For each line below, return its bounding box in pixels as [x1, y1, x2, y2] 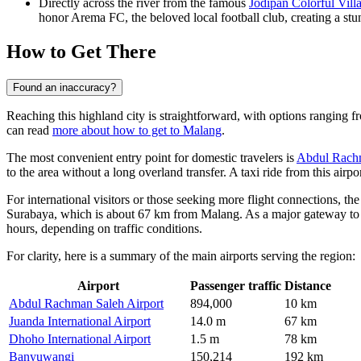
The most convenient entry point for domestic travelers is [6, 151, 297, 165]
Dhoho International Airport [9, 332, 151, 346]
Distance [284, 279, 331, 293]
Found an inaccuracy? [13, 81, 116, 94]
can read [6, 123, 52, 138]
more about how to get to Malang [52, 123, 222, 138]
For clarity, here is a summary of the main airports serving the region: [6, 249, 355, 263]
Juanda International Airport [9, 314, 151, 329]
